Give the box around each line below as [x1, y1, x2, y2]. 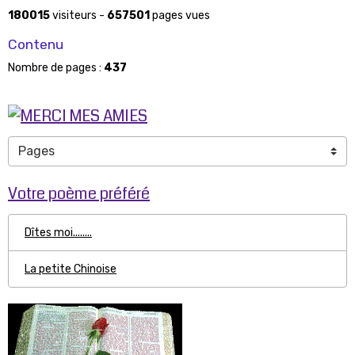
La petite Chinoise [25, 262, 116, 277]
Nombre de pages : [8, 60, 104, 74]
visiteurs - [50, 8, 107, 22]
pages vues [150, 8, 210, 22]
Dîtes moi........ [25, 226, 92, 240]
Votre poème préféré [8, 182, 150, 206]
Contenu [8, 36, 63, 52]
